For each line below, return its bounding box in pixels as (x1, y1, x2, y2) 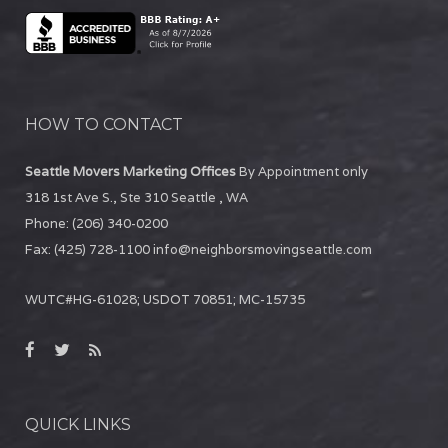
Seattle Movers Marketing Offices (25, 163, 236, 181)
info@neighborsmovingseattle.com (153, 241, 372, 259)
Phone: (25, 215, 72, 233)
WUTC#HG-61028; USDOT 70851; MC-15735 (25, 291, 305, 309)
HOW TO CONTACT (25, 115, 183, 135)
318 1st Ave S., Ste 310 (25, 189, 168, 207)
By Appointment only (239, 163, 368, 181)
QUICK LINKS (25, 415, 131, 435)
